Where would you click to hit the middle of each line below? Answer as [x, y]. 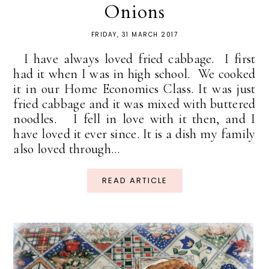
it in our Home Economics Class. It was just [134, 89]
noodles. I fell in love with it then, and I [134, 119]
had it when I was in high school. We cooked [134, 74]
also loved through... [67, 149]
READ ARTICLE [134, 181]
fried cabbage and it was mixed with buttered [134, 104]
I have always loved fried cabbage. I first [134, 59]
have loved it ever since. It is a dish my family [134, 134]
